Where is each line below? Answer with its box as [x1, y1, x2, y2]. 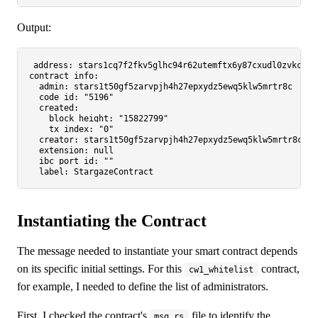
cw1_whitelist [189, 265, 254, 275]
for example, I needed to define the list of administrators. [17, 280, 268, 293]
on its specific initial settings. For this [17, 263, 185, 275]
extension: [39, 146, 89, 156]
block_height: [49, 114, 114, 124]
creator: [39, 135, 79, 146]
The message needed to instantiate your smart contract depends [17, 245, 297, 258]
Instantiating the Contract [17, 212, 207, 231]
